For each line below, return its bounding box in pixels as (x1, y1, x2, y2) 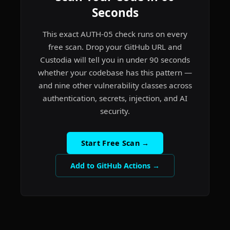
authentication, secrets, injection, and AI (43, 93, 187, 103)
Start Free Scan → (81, 138, 149, 148)
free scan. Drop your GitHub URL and (48, 42, 182, 52)
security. (100, 106, 130, 116)
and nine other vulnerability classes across (38, 80, 192, 90)
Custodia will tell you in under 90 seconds (40, 54, 190, 65)
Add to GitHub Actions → (70, 161, 160, 170)
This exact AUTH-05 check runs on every (43, 29, 187, 39)
